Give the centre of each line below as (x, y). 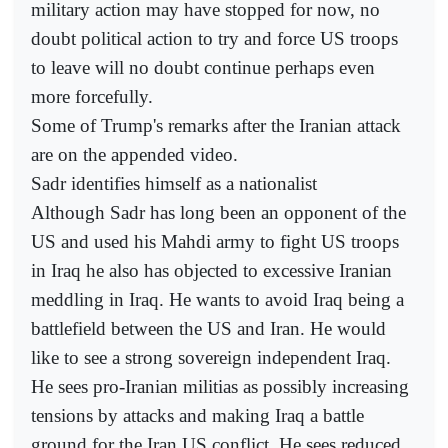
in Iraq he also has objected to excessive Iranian (211, 270)
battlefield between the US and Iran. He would (208, 328)
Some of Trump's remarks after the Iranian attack (216, 125)
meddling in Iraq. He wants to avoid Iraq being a (217, 299)
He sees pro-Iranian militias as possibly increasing (220, 386)
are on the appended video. (134, 154)
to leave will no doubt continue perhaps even (203, 67)
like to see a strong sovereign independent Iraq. (211, 357)
